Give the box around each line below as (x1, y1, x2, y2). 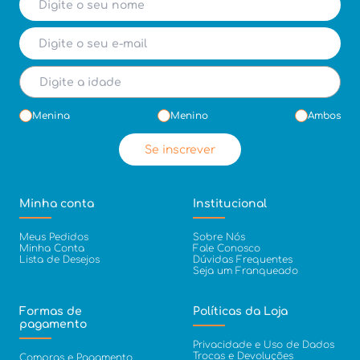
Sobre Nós (193, 231, 245, 243)
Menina (32, 110, 70, 121)
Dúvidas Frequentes (193, 254, 292, 265)
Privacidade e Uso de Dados (193, 339, 334, 350)
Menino (170, 110, 208, 121)
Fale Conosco (193, 243, 260, 254)
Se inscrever (145, 143, 215, 156)
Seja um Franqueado (193, 265, 298, 276)
